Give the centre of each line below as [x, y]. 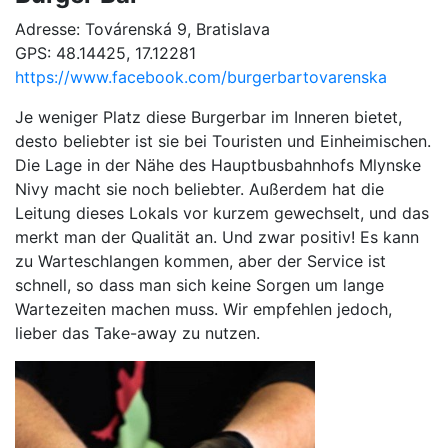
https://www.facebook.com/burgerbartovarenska [201, 77]
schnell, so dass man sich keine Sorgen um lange [199, 285]
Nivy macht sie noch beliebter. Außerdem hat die [199, 189]
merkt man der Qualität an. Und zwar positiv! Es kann [217, 237]
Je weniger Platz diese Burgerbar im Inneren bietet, [208, 117]
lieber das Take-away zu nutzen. [137, 333]
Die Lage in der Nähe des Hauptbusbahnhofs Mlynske [218, 165]
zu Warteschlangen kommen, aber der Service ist [200, 261]
